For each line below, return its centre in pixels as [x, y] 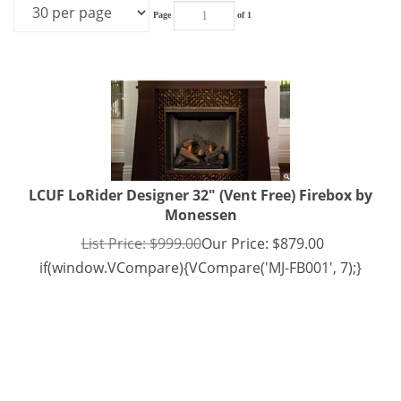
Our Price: [235, 241]
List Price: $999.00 [141, 241]
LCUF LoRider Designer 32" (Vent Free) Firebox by [200, 192]
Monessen [200, 212]
